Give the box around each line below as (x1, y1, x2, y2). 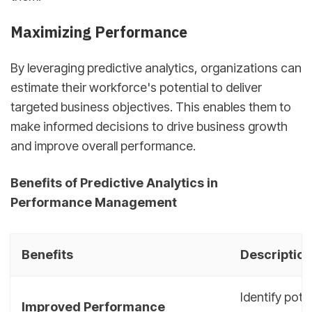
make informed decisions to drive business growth (10, 118, 288, 134)
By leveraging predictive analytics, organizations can (10, 60, 302, 75)
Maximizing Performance (10, 22, 187, 42)
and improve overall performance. (10, 138, 196, 153)
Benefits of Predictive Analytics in (10, 175, 218, 191)
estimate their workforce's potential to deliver (10, 79, 262, 95)
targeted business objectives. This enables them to (10, 99, 291, 114)
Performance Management (10, 195, 177, 210)
